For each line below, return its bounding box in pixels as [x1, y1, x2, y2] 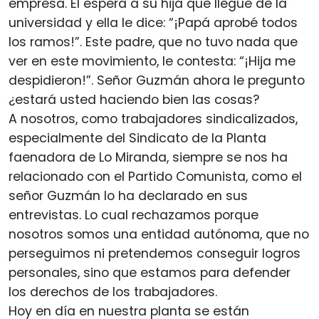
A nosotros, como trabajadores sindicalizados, [9, 110, 298, 128]
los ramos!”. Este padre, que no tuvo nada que [9, 33, 298, 51]
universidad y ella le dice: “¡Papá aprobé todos [9, 14, 298, 32]
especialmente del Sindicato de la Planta [9, 130, 266, 147]
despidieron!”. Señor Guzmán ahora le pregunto [9, 72, 305, 90]
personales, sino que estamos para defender [9, 264, 291, 282]
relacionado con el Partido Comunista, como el [9, 168, 302, 186]
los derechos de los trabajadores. [9, 283, 217, 301]
